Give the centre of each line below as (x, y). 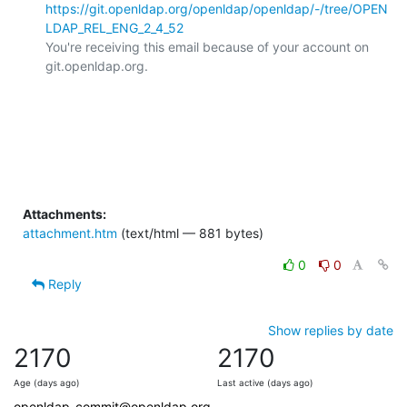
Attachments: (65, 213)
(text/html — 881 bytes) (190, 233)
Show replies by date (331, 330)
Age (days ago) (47, 382)
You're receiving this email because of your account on (207, 46)
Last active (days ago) (265, 382)
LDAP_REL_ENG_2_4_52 (114, 27)
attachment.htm (70, 233)
